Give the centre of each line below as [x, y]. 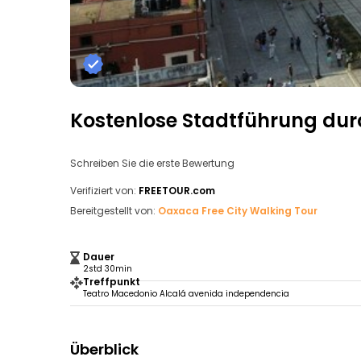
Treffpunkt [112, 282]
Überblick [104, 349]
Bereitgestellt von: [113, 211]
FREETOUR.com [177, 191]
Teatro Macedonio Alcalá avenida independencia [186, 294]
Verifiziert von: [103, 191]
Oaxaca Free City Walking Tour [238, 211]
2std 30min [108, 269]
